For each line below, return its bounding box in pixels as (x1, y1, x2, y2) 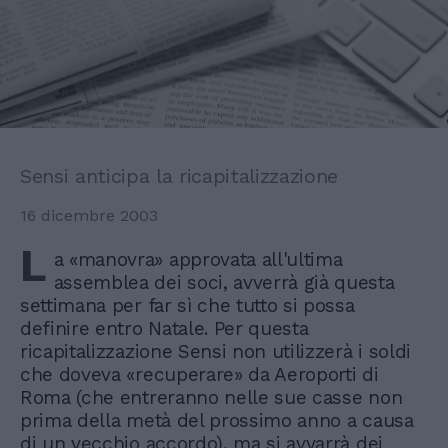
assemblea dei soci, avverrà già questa (53, 271, 395, 295)
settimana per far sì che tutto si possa (20, 294, 355, 318)
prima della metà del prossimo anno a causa (20, 409, 414, 433)
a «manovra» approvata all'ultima (53, 248, 343, 272)
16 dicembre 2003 (20, 206, 158, 226)
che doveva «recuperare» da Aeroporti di (20, 363, 379, 387)
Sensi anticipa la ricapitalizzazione (20, 164, 339, 189)
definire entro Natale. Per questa (20, 317, 309, 341)
